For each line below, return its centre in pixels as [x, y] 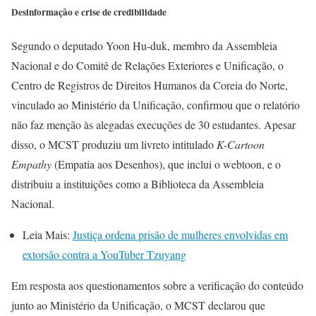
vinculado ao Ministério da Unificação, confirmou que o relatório [156, 105]
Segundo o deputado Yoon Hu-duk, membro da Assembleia [144, 46]
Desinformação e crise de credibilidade [89, 12]
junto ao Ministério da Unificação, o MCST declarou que [138, 305]
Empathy [31, 164]
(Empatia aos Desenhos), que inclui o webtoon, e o [166, 164]
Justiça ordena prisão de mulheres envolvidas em [180, 235]
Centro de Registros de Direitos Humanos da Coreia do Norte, [150, 85]
